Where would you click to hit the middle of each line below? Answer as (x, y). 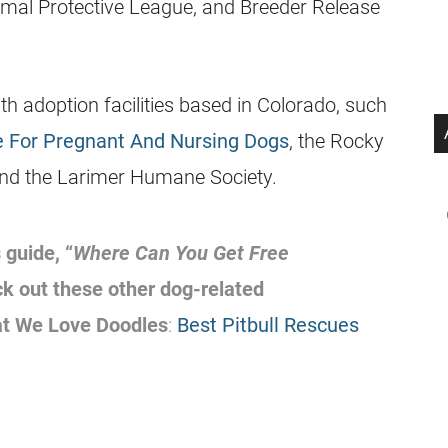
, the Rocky (336, 141)
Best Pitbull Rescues (268, 325)
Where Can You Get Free (181, 253)
